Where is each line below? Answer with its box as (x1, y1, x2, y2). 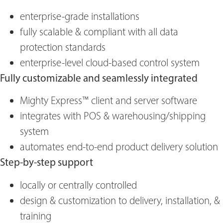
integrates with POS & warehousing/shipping (20, 110, 206, 122)
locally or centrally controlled (20, 178, 137, 191)
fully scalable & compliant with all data (20, 25, 178, 38)
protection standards (20, 40, 106, 53)
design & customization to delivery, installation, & (20, 194, 220, 207)
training (20, 209, 51, 222)
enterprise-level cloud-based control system (20, 56, 200, 69)
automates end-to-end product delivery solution (20, 140, 218, 153)
